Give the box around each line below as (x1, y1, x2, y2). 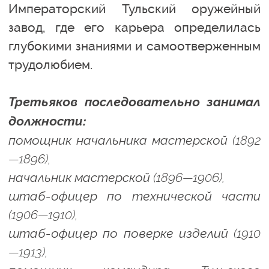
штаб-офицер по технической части (8, 189, 261, 204)
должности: (8, 113, 86, 128)
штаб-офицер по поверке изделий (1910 (8, 226, 261, 241)
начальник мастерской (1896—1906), (8, 170, 225, 185)
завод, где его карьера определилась (8, 20, 261, 35)
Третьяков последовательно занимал (8, 94, 261, 109)
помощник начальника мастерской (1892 (8, 133, 261, 148)
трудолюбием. (8, 57, 92, 72)
